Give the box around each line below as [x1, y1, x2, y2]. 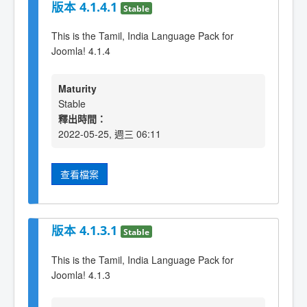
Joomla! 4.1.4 [51, 44, 110, 58]
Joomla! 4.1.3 [51, 267, 110, 282]
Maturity [58, 81, 97, 95]
